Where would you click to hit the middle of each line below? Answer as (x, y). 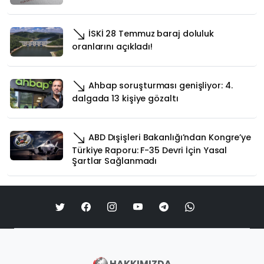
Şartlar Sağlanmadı (115, 161)
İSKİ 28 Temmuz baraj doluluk (150, 33)
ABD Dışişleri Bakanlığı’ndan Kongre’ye (169, 137)
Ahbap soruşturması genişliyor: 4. (159, 85)
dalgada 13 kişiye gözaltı (125, 98)
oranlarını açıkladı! (112, 46)
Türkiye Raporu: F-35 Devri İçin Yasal (150, 150)
